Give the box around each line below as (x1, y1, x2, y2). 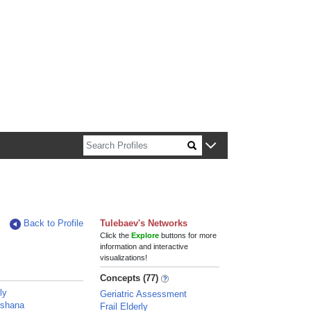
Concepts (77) (100, 273, 159, 283)
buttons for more (159, 231, 217, 239)
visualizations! (100, 253, 148, 262)
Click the (100, 231, 132, 239)
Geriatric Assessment (100, 289, 187, 299)
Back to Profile (24, 218, 84, 228)
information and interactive (100, 242, 189, 251)
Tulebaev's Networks (100, 218, 188, 228)
